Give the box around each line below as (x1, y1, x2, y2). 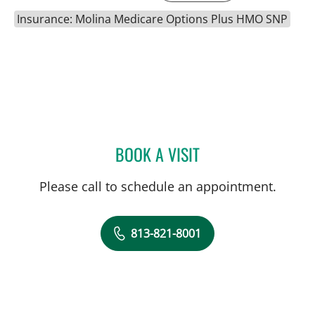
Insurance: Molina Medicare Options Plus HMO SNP (17, 11, 288, 27)
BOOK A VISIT (115, 141, 200, 167)
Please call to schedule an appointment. (39, 177, 276, 195)
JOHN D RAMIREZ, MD (199, 142, 296, 161)
